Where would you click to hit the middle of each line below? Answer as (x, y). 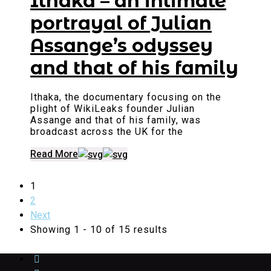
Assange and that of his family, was (116, 120)
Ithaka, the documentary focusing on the (126, 97)
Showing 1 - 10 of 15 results (99, 230)
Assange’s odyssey (122, 46)
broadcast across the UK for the (107, 132)
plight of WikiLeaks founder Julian (113, 109)
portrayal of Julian (121, 24)
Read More (54, 155)
